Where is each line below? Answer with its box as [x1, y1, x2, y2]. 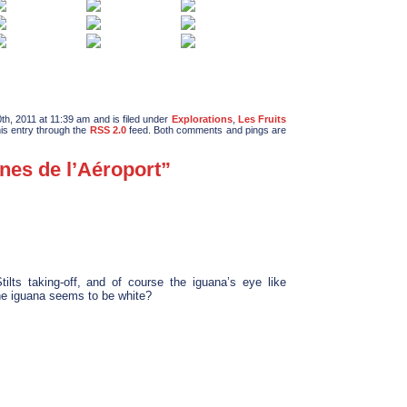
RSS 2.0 [89, 124, 126, 135]
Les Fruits [237, 114, 287, 124]
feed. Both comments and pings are [125, 124, 287, 135]
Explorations [171, 114, 233, 124]
